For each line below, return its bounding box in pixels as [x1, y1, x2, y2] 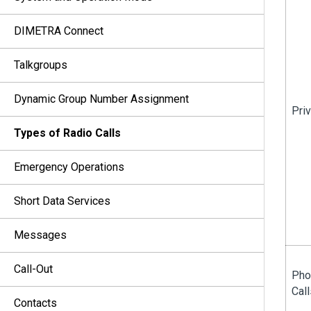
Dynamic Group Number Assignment [14, 92, 189, 106]
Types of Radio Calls [14, 126, 121, 140]
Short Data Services [14, 194, 110, 208]
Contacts [14, 296, 57, 310]
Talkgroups [14, 58, 67, 72]
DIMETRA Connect [14, 24, 103, 37]
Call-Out [14, 262, 53, 276]
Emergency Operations [14, 160, 124, 174]
